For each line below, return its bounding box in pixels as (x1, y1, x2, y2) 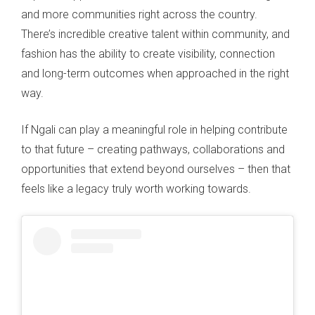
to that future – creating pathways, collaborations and (21, 143, 285, 157)
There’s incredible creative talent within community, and (21, 27, 290, 41)
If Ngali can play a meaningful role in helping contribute (21, 123, 288, 137)
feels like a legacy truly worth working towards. (21, 182, 251, 196)
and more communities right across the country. (21, 8, 257, 22)
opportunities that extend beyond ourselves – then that (21, 162, 290, 176)
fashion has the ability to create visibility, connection (21, 47, 275, 61)
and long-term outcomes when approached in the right (21, 67, 289, 81)
